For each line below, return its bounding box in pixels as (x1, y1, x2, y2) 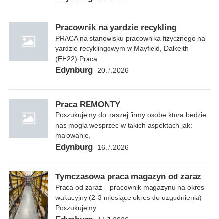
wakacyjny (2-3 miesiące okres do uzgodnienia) (55, 194, 202, 202)
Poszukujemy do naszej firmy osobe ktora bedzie (55, 111, 206, 119)
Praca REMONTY (55, 100, 120, 109)
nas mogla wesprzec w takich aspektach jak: (55, 121, 192, 130)
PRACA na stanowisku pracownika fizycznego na (55, 34, 205, 43)
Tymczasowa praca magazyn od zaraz (55, 172, 201, 182)
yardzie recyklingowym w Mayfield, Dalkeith (55, 44, 189, 53)
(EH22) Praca (55, 55, 97, 63)
